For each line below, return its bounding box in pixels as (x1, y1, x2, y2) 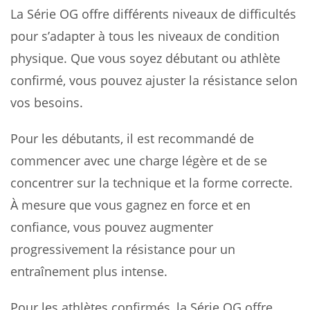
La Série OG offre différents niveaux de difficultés (10, 6, 296, 23)
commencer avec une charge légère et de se (10, 152, 267, 170)
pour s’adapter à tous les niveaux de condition (10, 28, 280, 45)
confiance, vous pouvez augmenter (10, 219, 213, 236)
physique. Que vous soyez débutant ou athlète (10, 50, 280, 67)
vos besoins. (10, 94, 83, 111)
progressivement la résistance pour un (10, 241, 235, 258)
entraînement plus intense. (10, 263, 167, 280)
